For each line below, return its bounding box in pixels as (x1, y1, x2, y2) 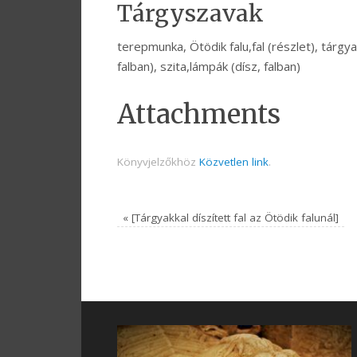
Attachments (117, 98, 280, 131)
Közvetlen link (199, 155, 269, 170)
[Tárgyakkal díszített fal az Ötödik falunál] (128, 210, 339, 226)
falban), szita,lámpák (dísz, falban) (117, 58, 300, 75)
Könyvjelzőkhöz (117, 155, 199, 170)
